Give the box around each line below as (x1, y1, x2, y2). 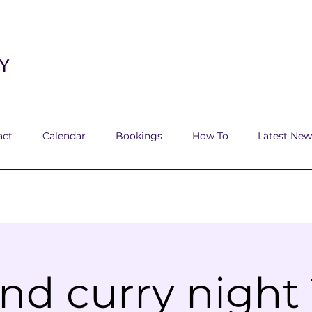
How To (192, 130, 228, 142)
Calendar (42, 130, 86, 142)
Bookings (116, 130, 162, 142)
